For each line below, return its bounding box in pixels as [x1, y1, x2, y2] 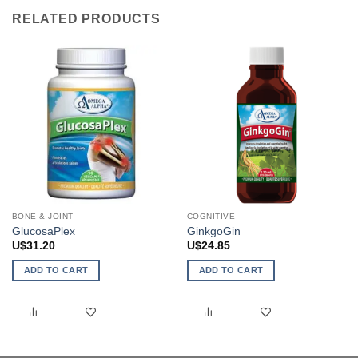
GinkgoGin [186, 225, 241, 237]
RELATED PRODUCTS [12, 11, 161, 26]
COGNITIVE [186, 212, 236, 221]
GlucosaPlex [11, 225, 75, 237]
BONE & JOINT [11, 212, 74, 221]
